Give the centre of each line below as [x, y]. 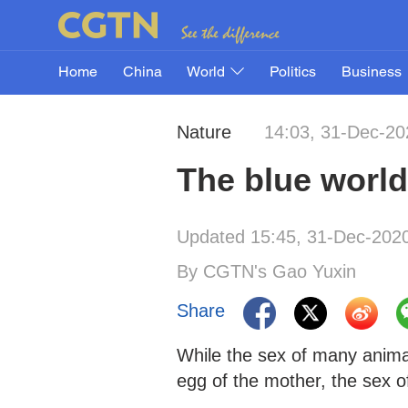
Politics [292, 73]
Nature [207, 132]
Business [371, 73]
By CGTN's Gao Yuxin [266, 271]
